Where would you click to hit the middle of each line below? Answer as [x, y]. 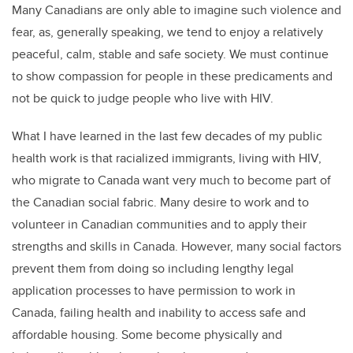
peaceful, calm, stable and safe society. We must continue [170, 54]
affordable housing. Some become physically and [147, 334]
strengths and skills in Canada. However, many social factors [176, 246]
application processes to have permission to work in [154, 290]
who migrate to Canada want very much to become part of [171, 180]
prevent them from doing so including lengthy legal [153, 268]
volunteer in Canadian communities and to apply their [159, 224]
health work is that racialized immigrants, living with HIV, [167, 158]
